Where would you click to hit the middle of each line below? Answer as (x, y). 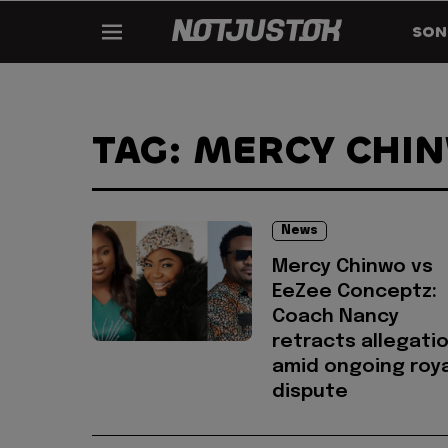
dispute (310, 392)
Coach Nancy (335, 317)
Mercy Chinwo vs (352, 267)
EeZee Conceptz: (354, 292)
